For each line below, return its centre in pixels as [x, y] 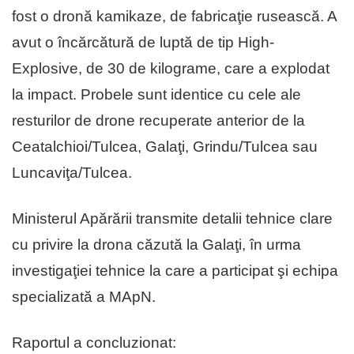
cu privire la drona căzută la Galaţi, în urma [156, 245]
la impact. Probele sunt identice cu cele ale [156, 95]
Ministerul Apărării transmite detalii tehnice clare [172, 219]
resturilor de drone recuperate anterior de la [158, 121]
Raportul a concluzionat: [94, 343]
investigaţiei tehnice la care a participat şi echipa [175, 271]
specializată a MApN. [84, 297]
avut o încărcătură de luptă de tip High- [143, 43]
